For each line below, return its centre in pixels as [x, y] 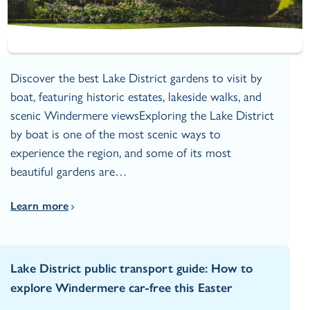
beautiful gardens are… [69, 172]
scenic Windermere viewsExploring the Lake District [143, 116]
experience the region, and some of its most [121, 153]
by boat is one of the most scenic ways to [116, 135]
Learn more [40, 206]
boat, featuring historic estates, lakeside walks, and [136, 97]
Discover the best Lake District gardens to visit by [137, 79]
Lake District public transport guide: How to [132, 269]
